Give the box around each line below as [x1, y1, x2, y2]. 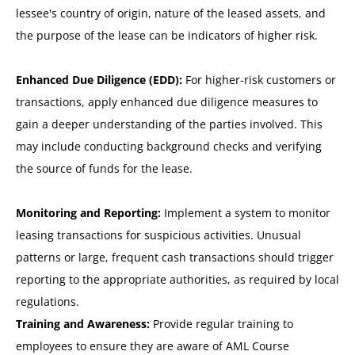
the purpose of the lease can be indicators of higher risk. [16, 28, 318, 44]
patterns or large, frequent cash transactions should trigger [16, 250, 334, 265]
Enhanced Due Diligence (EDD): [16, 72, 182, 88]
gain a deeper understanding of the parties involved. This [16, 116, 323, 132]
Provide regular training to [150, 316, 293, 332]
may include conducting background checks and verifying [16, 139, 322, 155]
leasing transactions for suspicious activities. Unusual [16, 227, 301, 243]
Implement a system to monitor [161, 205, 330, 221]
